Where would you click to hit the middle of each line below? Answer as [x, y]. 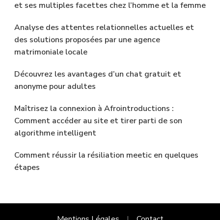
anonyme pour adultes [55, 86]
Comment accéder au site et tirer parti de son [98, 121]
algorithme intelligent [55, 133]
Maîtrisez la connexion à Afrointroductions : [94, 108]
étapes [27, 167]
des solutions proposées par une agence [87, 40]
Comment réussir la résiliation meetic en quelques [106, 155]
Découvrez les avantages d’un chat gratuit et [98, 74]
